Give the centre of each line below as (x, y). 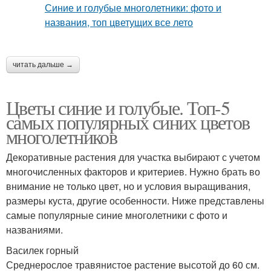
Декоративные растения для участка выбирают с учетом (133, 157)
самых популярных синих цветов (128, 122)
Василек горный (42, 250)
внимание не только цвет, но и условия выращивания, (128, 186)
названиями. (34, 229)
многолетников (62, 136)
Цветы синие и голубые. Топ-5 (118, 107)
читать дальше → (43, 64)
